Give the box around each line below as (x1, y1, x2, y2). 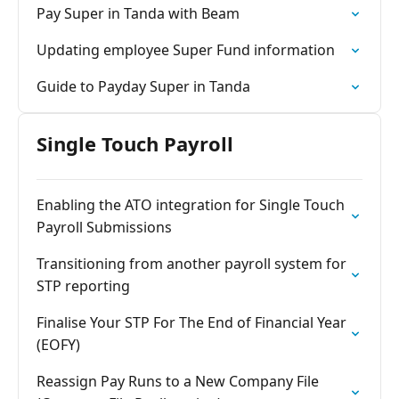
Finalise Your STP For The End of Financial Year (37, 313, 346, 332)
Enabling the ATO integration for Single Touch (37, 195, 345, 215)
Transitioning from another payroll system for (37, 254, 346, 273)
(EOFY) (37, 335, 80, 354)
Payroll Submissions (37, 217, 172, 237)
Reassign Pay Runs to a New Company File (37, 371, 319, 391)
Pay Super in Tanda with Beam (37, 4, 240, 23)
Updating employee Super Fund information (37, 40, 335, 60)
